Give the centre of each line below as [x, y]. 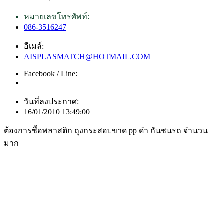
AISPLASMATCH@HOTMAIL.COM [87, 57]
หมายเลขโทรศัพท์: [56, 17]
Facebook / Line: [51, 74]
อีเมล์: [34, 46]
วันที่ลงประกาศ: [51, 102]
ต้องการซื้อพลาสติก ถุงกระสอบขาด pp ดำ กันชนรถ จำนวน [106, 131]
